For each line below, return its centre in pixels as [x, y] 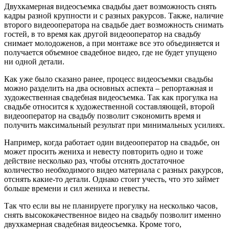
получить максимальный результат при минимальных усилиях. [114, 125]
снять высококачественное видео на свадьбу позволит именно [112, 215]
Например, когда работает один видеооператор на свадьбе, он [112, 142]
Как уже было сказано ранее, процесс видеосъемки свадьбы [109, 79]
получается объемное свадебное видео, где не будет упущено [110, 52]
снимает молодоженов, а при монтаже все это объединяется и [112, 43]
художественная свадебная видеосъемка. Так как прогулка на [111, 97]
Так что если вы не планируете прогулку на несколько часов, [111, 205]
